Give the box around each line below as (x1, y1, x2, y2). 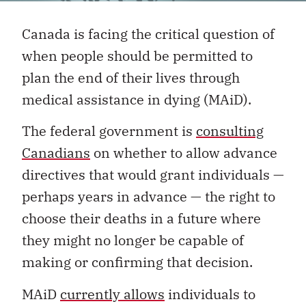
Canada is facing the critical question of (22, 25, 275, 43)
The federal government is (22, 122, 196, 141)
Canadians (22, 143, 90, 163)
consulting (196, 122, 264, 141)
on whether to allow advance (90, 143, 277, 163)
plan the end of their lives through (22, 68, 240, 87)
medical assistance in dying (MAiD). (22, 90, 251, 109)
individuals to (165, 284, 255, 303)
